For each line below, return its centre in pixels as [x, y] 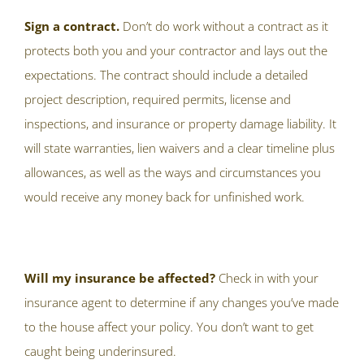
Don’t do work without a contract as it [224, 26]
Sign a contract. [72, 26]
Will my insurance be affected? [121, 278]
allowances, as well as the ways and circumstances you [173, 173]
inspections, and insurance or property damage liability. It [180, 124]
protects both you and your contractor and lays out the [176, 51]
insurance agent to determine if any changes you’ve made [182, 303]
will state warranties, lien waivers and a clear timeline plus [180, 148]
